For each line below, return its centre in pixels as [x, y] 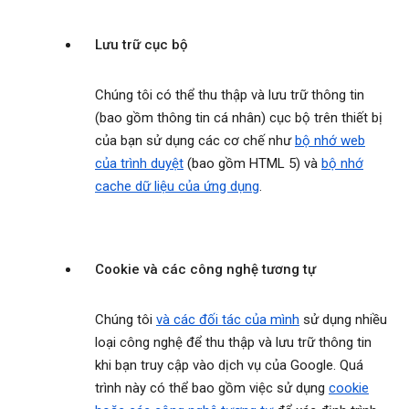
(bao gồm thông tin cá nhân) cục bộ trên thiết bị [239, 118]
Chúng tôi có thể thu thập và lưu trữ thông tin [230, 95]
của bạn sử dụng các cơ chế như [195, 141]
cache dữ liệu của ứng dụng [177, 187]
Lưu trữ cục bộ [142, 45]
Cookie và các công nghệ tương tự [205, 270]
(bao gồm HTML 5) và [252, 164]
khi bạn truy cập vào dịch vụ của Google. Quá [229, 366]
